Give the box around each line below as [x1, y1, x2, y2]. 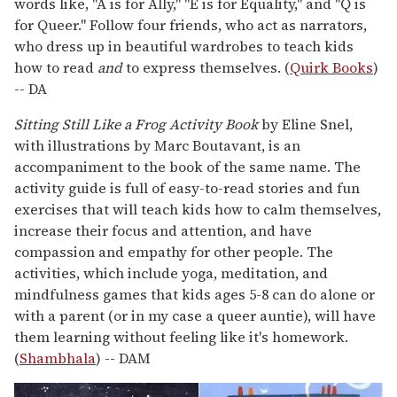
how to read [14, 58, 97, 78]
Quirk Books [290, 58, 373, 78]
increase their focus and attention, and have [14, 221, 312, 241]
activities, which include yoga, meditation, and [14, 263, 328, 284]
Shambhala [19, 348, 96, 369]
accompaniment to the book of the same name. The [14, 157, 361, 177]
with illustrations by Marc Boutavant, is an [14, 136, 300, 156]
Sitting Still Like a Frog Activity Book [14, 114, 258, 135]
